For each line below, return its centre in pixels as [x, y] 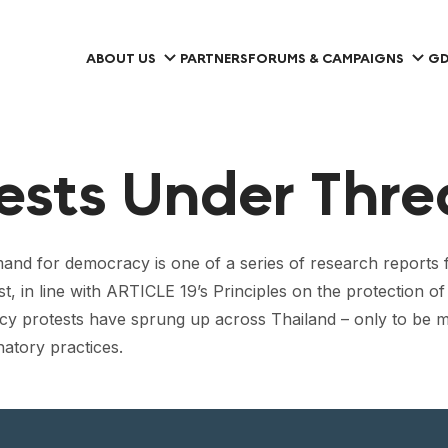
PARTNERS [214, 58]
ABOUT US [121, 58]
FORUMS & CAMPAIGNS [326, 58]
